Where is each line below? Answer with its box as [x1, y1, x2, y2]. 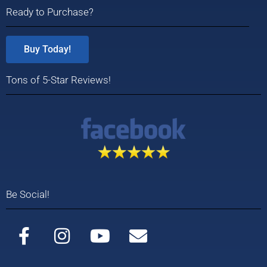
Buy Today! [24, 44, 71, 55]
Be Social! [6, 188, 49, 201]
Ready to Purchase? [6, 6, 94, 18]
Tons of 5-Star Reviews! [6, 74, 111, 86]
